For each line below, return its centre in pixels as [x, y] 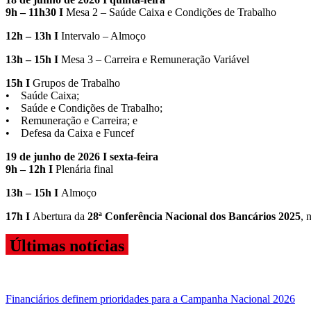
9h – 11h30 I [34, 12]
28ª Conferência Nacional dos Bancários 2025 [194, 216]
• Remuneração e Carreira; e [72, 120]
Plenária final [83, 169]
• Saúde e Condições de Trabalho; [84, 108]
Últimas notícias [67, 245]
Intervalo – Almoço [102, 35]
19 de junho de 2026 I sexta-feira [82, 156]
